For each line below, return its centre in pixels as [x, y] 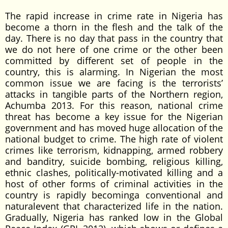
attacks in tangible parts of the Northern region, [114, 94]
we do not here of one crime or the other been [114, 49]
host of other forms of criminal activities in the [114, 184]
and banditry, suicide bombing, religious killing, [114, 161]
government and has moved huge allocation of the [114, 128]
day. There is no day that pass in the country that [114, 38]
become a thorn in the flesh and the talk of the [114, 27]
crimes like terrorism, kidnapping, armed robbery [114, 150]
